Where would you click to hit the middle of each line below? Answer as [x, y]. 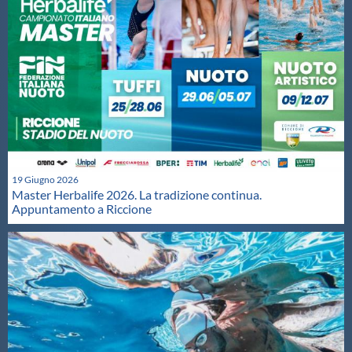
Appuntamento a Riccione [82, 209]
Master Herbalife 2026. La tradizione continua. [137, 195]
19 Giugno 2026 [45, 180]
